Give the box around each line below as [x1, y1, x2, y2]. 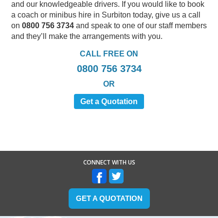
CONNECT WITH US [83, 158, 135, 166]
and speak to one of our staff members [74, 21, 207, 30]
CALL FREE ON [80, 49, 138, 58]
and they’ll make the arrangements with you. [11, 32, 163, 40]
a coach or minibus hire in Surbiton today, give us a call [11, 10, 200, 19]
